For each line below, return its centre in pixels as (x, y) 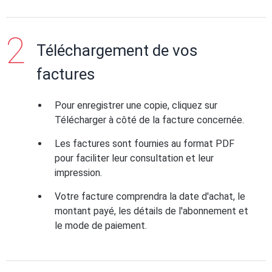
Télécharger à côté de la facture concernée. (149, 120)
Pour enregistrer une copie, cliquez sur (136, 105)
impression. (78, 173)
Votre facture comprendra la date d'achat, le (150, 196)
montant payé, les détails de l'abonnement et (151, 211)
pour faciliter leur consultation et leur (134, 158)
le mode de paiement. (101, 226)
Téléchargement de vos (117, 50)
